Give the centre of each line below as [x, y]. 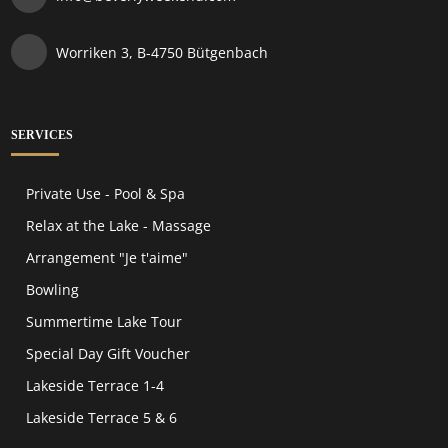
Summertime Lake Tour [104, 322]
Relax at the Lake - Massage [119, 226]
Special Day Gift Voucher [108, 354]
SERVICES [42, 135]
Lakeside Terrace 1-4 [95, 386]
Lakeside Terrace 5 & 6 [102, 418]
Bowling [53, 290]
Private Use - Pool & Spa [106, 194]
